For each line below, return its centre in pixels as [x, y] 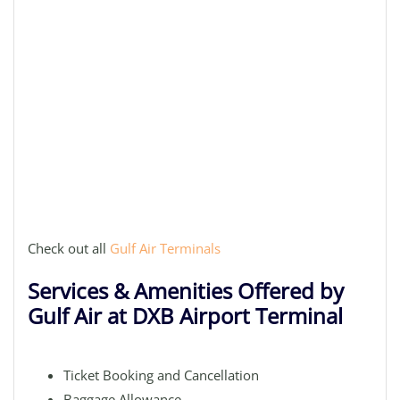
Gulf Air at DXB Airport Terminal [185, 316]
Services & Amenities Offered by [186, 291]
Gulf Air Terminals [165, 248]
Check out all [69, 248]
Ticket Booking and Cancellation [161, 375]
